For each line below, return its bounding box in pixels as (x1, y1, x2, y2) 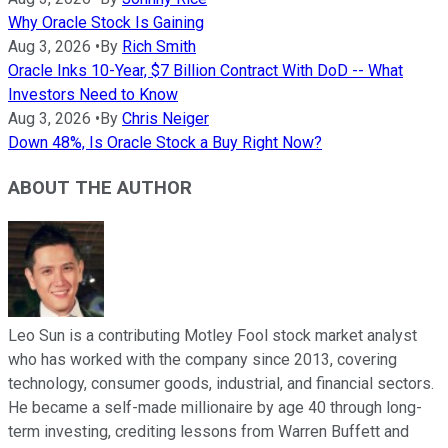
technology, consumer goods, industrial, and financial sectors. (8, 373, 434, 393)
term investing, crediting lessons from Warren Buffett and (8, 421, 409, 441)
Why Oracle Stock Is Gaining (8, 13, 204, 33)
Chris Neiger (122, 109, 209, 129)
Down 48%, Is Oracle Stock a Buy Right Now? (8, 133, 322, 153)
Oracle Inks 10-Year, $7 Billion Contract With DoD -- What (8, 61, 403, 81)
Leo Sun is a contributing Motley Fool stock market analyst (8, 325, 417, 345)
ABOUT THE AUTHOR (8, 176, 192, 199)
